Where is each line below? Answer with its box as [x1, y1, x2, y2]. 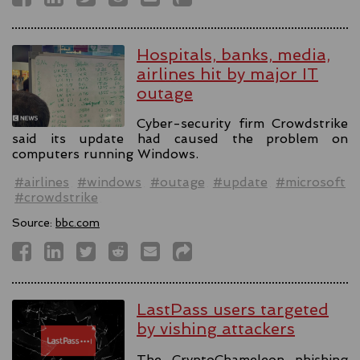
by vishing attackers [137, 319, 295, 339]
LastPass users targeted [137, 300, 329, 320]
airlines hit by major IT [137, 63, 318, 84]
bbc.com [55, 216, 100, 230]
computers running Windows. [12, 146, 198, 162]
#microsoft [276, 174, 346, 190]
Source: [12, 216, 55, 230]
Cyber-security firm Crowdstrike [137, 116, 348, 132]
